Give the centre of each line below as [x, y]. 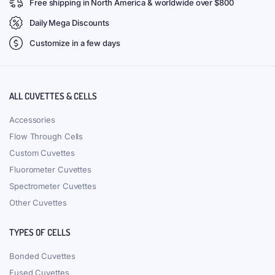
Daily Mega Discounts [69, 23]
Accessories [32, 120]
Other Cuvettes [38, 203]
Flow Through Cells [46, 137]
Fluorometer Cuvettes [50, 170]
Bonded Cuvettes [42, 256]
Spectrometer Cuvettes [53, 186]
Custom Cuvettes [42, 153]
